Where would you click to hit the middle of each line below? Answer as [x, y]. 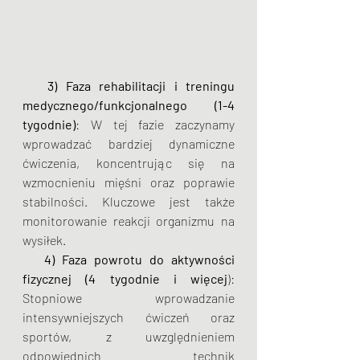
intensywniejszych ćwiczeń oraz [129, 317]
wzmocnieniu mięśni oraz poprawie [129, 182]
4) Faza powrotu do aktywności [139, 259]
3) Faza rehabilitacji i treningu [141, 86]
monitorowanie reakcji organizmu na [129, 221]
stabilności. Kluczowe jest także [129, 201]
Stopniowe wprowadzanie [129, 298]
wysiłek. [44, 240]
